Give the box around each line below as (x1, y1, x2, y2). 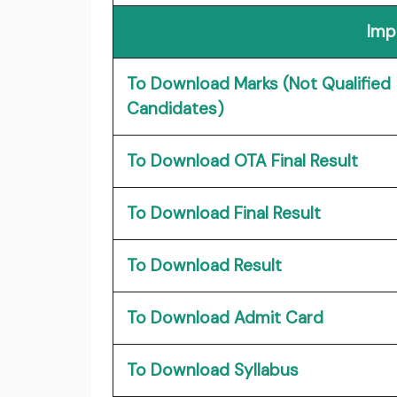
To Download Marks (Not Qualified (127, 73, 391, 96)
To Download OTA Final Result (127, 150, 358, 173)
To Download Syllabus (127, 359, 299, 382)
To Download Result (127, 254, 282, 277)
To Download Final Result (127, 202, 321, 225)
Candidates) (127, 97, 224, 121)
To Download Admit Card (127, 307, 323, 330)
